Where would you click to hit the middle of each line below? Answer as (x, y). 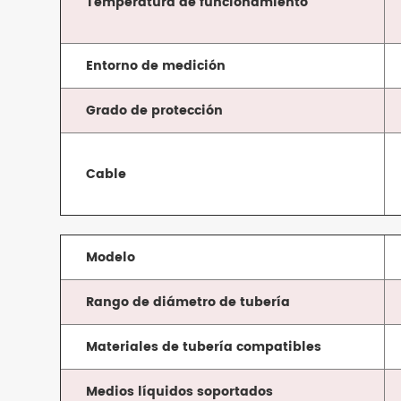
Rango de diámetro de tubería (188, 303)
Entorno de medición (156, 66)
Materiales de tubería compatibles (204, 347)
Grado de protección (155, 111)
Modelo (111, 258)
